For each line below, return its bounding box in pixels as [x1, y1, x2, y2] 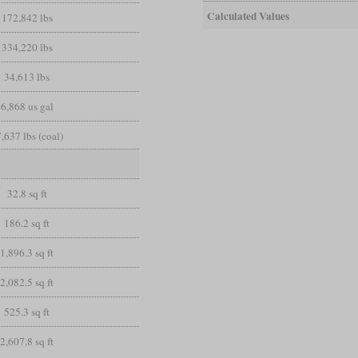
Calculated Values [206, 7, 289, 24]
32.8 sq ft [6, 185, 47, 201]
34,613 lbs [4, 69, 50, 84]
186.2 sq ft [4, 215, 50, 230]
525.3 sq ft [4, 304, 50, 319]
